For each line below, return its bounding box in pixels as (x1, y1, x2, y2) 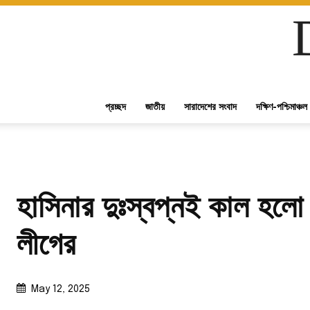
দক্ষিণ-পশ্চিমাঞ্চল (256, 100, 307, 113)
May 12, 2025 (31, 284, 90, 294)
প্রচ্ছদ (105, 100, 126, 113)
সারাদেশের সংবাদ (184, 100, 237, 113)
